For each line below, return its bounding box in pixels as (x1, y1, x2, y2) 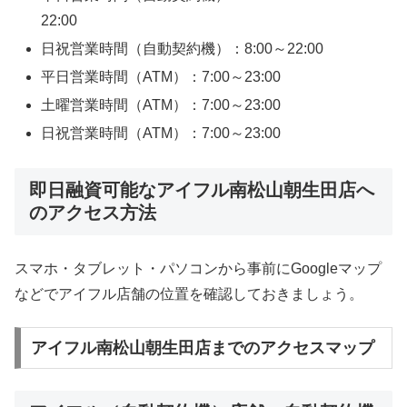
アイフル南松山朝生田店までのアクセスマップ (30, 339, 374, 358)
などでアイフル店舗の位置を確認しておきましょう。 (15, 285, 363, 302)
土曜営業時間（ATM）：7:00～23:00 (41, 97, 282, 114)
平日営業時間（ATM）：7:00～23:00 (41, 69, 282, 85)
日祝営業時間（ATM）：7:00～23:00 (41, 125, 282, 142)
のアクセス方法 (29, 203, 156, 223)
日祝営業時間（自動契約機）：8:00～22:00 (41, 40, 324, 56)
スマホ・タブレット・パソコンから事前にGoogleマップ (15, 260, 382, 276)
